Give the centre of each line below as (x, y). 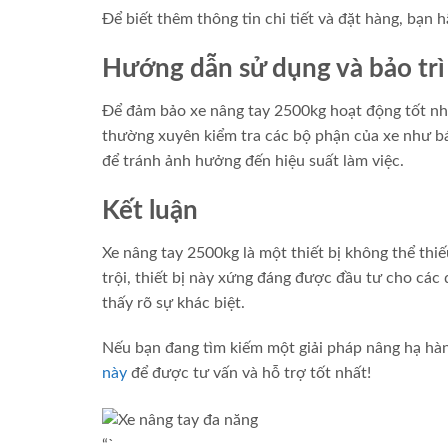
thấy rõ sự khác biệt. (173, 302)
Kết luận (150, 210)
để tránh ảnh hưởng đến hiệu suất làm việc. (253, 161)
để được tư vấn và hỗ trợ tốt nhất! (249, 373)
